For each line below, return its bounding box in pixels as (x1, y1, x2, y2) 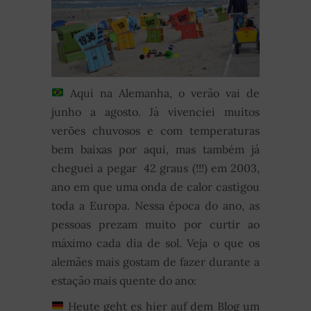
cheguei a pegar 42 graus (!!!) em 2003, (51, 160, 260, 175)
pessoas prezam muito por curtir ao (51, 217, 260, 231)
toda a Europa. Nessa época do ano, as (51, 198, 260, 212)
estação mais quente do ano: (51, 273, 196, 287)
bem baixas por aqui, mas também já (51, 142, 260, 156)
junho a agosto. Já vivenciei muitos (51, 104, 260, 119)
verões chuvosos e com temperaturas (51, 123, 260, 137)
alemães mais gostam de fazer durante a (51, 254, 260, 269)
